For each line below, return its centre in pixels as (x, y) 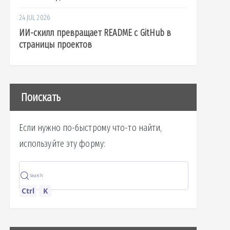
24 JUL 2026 (34, 18)
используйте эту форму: (62, 143)
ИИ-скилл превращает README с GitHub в (95, 33)
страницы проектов (55, 44)
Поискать (41, 97)
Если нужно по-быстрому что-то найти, (90, 128)
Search (36, 175)
